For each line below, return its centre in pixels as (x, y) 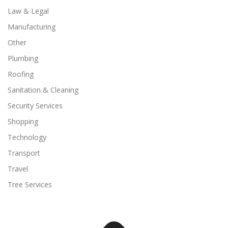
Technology (27, 137)
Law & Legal (28, 11)
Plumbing (23, 58)
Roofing (21, 74)
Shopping (23, 121)
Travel (18, 168)
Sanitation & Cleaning (43, 90)
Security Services (35, 105)
